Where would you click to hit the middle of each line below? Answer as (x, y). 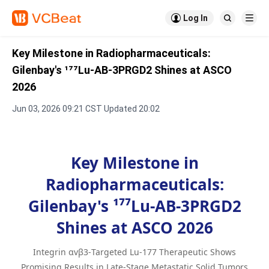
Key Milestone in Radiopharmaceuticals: (111, 53)
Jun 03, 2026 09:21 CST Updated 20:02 (86, 109)
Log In (195, 18)
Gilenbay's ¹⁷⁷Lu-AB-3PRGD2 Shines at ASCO (122, 70)
